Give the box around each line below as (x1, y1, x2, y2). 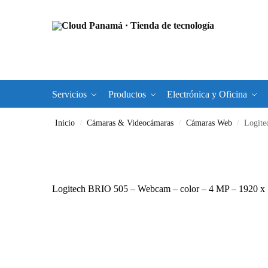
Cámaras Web (185, 118, 232, 127)
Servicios (52, 89, 87, 99)
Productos (108, 89, 146, 99)
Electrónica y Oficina (167, 89, 248, 99)
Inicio (55, 118, 75, 127)
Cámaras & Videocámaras (87, 118, 174, 127)
